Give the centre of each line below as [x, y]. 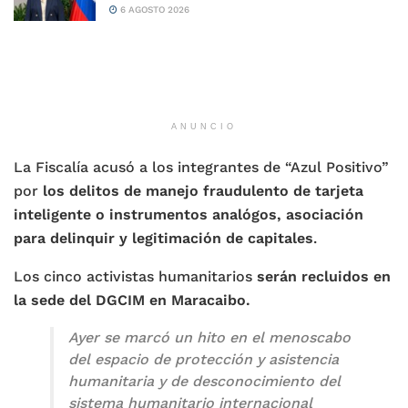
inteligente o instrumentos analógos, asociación [189, 215]
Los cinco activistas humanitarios [135, 277]
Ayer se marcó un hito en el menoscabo [209, 338]
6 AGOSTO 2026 [153, 9]
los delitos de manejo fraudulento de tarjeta [203, 191]
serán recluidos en [324, 277]
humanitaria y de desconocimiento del [204, 382]
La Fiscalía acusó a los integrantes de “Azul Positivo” [201, 168]
